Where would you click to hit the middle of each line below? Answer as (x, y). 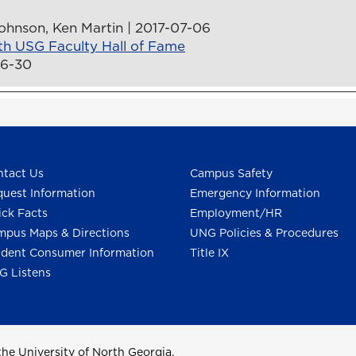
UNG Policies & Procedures (264, 233)
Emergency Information (255, 193)
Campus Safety (231, 174)
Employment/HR (236, 213)
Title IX (209, 253)
